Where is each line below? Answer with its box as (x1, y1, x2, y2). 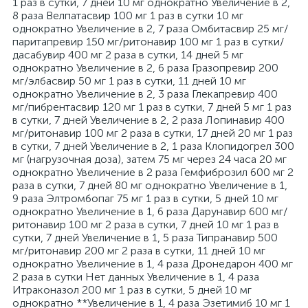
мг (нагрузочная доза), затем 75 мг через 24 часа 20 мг (12, 153, 287, 166)
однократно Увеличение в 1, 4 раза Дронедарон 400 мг (12, 257, 293, 270)
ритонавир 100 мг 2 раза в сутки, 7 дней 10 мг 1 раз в (12, 218, 279, 231)
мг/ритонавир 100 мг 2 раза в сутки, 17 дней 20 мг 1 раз (12, 126, 293, 140)
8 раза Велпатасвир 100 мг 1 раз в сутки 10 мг (12, 9, 243, 22)
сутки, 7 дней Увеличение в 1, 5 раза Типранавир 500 (12, 231, 278, 244)
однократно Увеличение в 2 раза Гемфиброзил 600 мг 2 (12, 166, 294, 179)
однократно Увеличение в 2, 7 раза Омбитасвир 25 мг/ (12, 22, 288, 35)
